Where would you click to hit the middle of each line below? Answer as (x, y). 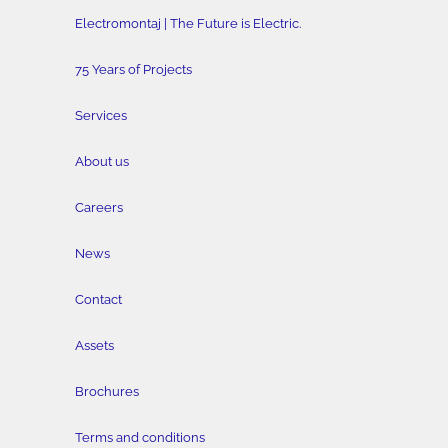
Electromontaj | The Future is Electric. (187, 23)
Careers (98, 207)
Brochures (106, 391)
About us (101, 161)
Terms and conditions (139, 437)
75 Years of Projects (133, 69)
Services (100, 115)
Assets (94, 345)
